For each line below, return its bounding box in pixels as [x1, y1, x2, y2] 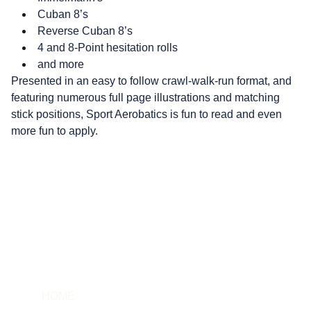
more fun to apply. [11, 125, 98, 137]
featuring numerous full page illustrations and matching [11, 92, 280, 103]
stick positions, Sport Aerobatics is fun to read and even [11, 108, 282, 120]
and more [37, 58, 84, 70]
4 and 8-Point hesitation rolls [37, 42, 178, 53]
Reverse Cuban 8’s [37, 25, 133, 37]
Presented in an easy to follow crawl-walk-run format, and [11, 75, 292, 87]
